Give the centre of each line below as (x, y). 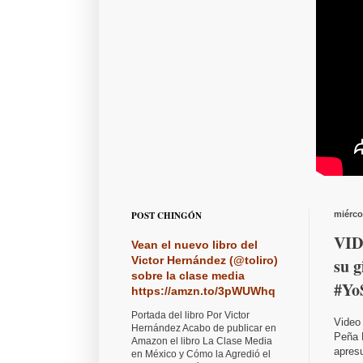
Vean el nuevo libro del (194, 245)
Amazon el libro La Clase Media (202, 342)
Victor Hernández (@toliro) (205, 261)
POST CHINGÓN (167, 216)
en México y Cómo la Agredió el (201, 354)
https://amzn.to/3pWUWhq (203, 291)
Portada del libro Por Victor (190, 316)
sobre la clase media (188, 276)
